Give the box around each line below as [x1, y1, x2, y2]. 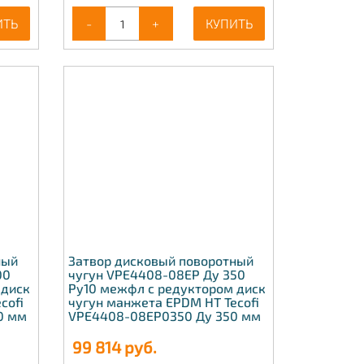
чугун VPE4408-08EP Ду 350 [67, 266, 245, 282]
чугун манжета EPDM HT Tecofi [67, 294, 259, 310]
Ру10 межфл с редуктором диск [67, 280, 266, 296]
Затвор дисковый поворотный [67, 253, 253, 268]
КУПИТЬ [206, 15, 253, 31]
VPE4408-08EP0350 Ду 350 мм [67, 308, 261, 323]
